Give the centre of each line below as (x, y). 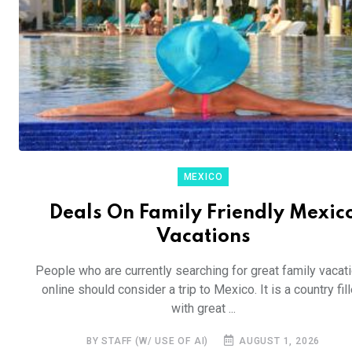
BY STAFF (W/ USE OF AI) (147, 341)
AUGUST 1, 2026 (278, 341)
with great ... (203, 309)
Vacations (203, 237)
